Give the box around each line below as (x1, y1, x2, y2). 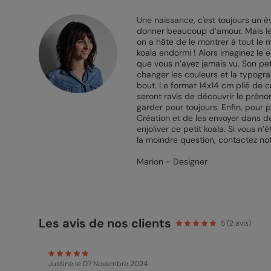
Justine (48, 259, 73, 269)
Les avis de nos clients (38, 215, 171, 231)
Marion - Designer (136, 156, 207, 167)
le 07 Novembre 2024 (74, 259, 148, 269)
